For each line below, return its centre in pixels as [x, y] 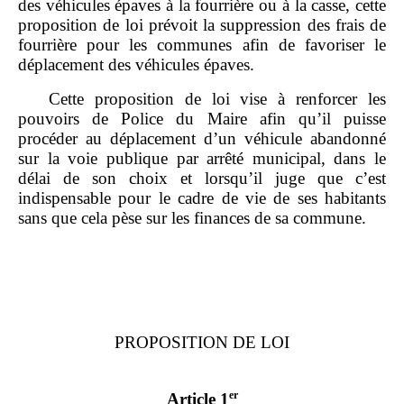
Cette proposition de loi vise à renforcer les [217, 98]
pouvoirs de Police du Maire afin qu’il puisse [202, 118]
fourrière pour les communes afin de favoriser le [202, 44]
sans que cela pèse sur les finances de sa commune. [192, 217]
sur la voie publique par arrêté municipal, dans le [202, 158]
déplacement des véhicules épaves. [136, 64]
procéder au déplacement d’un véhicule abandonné [202, 138]
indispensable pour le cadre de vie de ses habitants [202, 197]
